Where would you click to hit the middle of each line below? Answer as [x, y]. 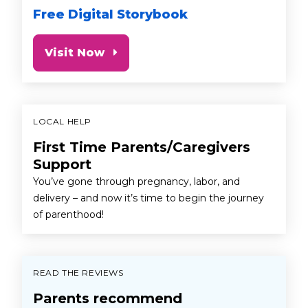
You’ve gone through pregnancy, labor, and [136, 181]
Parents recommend [108, 298]
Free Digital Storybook [110, 14]
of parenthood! [68, 214]
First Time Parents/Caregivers [142, 147]
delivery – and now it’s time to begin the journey [148, 198]
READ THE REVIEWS [78, 272]
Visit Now [75, 52]
